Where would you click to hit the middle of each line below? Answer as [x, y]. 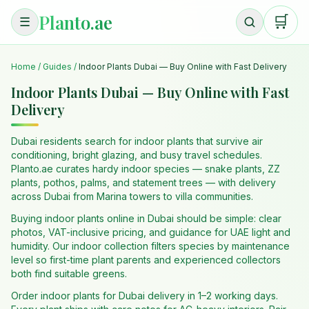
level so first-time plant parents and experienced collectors [146, 260]
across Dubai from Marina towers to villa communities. [132, 196]
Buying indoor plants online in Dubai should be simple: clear [146, 218]
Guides [57, 67]
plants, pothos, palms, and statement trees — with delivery [143, 182]
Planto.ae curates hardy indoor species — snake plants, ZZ [146, 169]
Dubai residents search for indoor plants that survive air [137, 141]
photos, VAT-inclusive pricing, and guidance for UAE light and [151, 232]
